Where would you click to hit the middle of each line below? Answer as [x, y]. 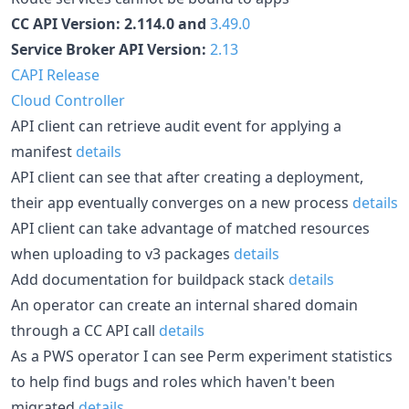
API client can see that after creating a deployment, [187, 177]
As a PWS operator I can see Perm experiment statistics [202, 356]
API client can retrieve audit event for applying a [176, 126]
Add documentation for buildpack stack [150, 279]
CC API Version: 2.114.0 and [110, 23]
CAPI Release [55, 74]
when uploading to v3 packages [122, 253]
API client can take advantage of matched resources [190, 228]
